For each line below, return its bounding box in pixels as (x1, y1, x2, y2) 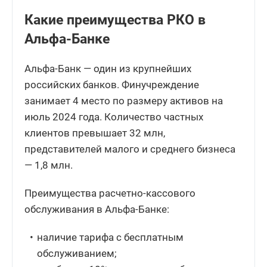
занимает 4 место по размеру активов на (24, 94, 223, 107)
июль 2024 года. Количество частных (24, 110, 203, 123)
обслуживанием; (37, 247, 117, 259)
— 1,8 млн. (24, 159, 73, 171)
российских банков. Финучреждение (24, 78, 199, 91)
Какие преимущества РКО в (24, 11, 206, 28)
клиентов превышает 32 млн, (24, 126, 165, 139)
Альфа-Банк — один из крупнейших (24, 62, 191, 74)
